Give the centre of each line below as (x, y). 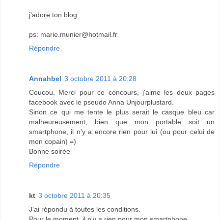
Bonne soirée (50, 151)
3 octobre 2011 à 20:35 (74, 196)
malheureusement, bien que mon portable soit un (122, 122)
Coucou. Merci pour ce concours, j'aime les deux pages (122, 93)
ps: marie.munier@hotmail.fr (73, 35)
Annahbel (45, 79)
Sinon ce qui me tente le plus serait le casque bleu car (122, 112)
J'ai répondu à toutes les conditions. (85, 209)
